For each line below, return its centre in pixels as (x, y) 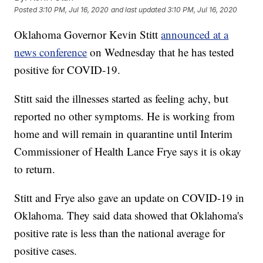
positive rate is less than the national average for (120, 232)
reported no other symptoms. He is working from (125, 116)
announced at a (195, 34)
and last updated (139, 9)
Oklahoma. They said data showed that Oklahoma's (129, 215)
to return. (35, 168)
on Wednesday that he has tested (161, 52)
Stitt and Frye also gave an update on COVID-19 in (129, 197)
